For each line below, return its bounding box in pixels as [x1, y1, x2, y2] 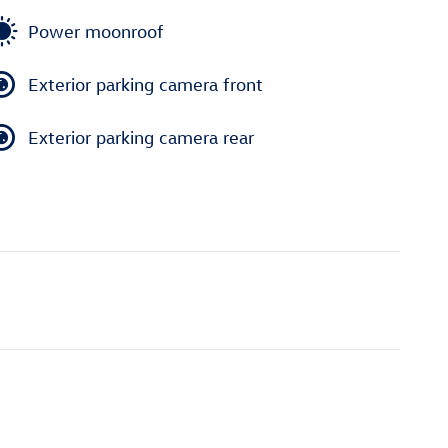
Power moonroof [28, 20, 164, 42]
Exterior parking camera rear [28, 126, 254, 148]
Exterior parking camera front [28, 73, 263, 95]
